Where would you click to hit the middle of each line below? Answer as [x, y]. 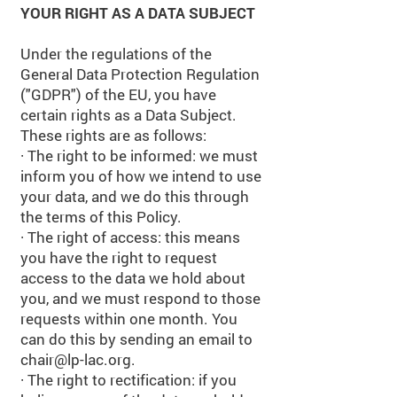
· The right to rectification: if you [128, 380]
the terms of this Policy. [101, 217]
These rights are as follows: [113, 135]
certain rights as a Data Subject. [128, 115]
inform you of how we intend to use [141, 176]
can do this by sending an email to [136, 339]
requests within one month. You [129, 319]
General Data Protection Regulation [140, 74]
